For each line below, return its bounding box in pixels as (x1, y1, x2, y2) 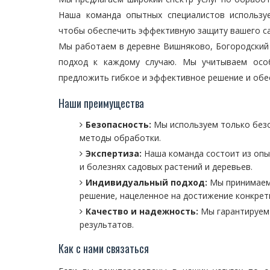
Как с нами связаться (58, 240, 149, 256)
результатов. (80, 219, 134, 230)
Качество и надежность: (86, 206, 198, 217)
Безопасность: (86, 119, 151, 130)
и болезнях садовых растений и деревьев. (80, 161, 253, 172)
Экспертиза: (86, 148, 142, 159)
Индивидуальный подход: (86, 177, 207, 188)
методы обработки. (80, 132, 161, 143)
